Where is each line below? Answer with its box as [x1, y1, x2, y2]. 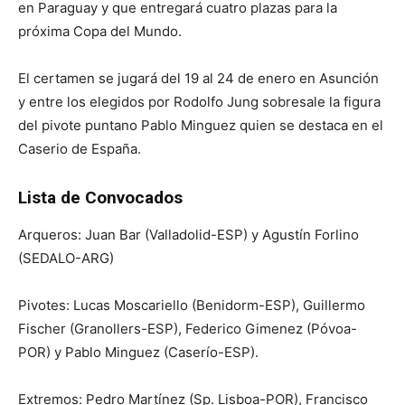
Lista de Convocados [18, 187, 183, 209]
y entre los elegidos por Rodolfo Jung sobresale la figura [18, 93, 381, 111]
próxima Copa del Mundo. [18, 23, 182, 41]
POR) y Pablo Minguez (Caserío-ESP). [18, 344, 259, 362]
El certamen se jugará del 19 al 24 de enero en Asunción [18, 70, 379, 88]
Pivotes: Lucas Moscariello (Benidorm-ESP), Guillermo [18, 297, 365, 315]
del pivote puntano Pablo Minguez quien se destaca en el [18, 117, 383, 135]
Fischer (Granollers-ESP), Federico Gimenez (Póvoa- [18, 320, 357, 338]
